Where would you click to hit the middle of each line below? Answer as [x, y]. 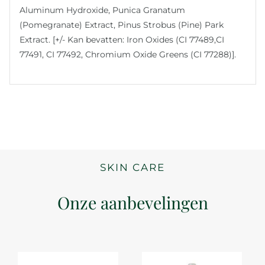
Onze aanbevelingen [132, 203]
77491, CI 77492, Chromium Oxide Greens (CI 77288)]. [128, 54]
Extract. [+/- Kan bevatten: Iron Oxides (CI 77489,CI [122, 39]
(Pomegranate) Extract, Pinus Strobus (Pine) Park [122, 25]
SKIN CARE [132, 168]
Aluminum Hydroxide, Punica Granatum [103, 10]
